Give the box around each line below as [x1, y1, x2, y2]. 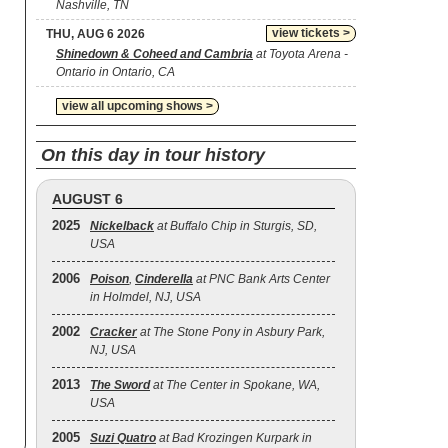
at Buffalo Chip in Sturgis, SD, [154, 219, 317, 233]
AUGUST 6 [52, 191, 123, 207]
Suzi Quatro [90, 431, 156, 445]
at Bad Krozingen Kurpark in [156, 431, 312, 445]
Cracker [90, 325, 137, 339]
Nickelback [90, 219, 154, 233]
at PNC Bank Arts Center [193, 272, 330, 286]
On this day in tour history [41, 145, 265, 165]
